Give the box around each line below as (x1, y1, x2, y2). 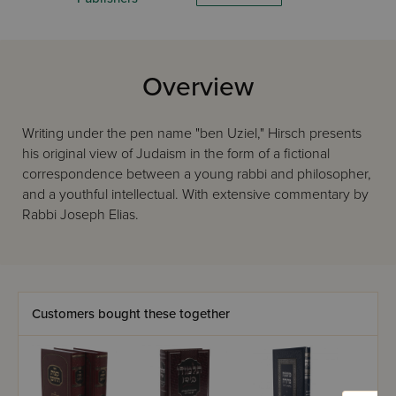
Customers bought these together (32, 306, 230, 322)
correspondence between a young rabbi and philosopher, (22, 165, 371, 183)
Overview (142, 71, 254, 103)
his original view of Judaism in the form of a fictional (22, 145, 330, 163)
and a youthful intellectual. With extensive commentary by (22, 186, 369, 203)
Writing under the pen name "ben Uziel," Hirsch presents (22, 125, 362, 142)
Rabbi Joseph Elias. (22, 206, 139, 224)
